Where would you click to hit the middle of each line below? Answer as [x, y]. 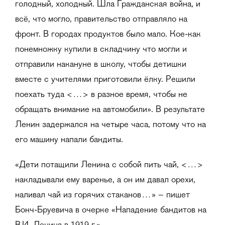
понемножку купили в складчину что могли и [101, 50]
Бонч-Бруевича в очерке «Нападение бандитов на [111, 211]
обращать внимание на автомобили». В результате [110, 110]
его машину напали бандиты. [69, 140]
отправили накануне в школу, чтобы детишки [101, 65]
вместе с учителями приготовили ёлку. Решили [105, 80]
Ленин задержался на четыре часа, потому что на [110, 125]
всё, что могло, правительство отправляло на [101, 20]
